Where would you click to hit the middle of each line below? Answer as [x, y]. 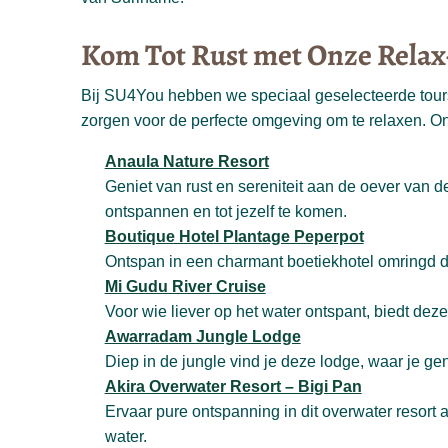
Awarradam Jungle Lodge [202, 337]
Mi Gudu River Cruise [185, 287]
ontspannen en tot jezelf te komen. [225, 212]
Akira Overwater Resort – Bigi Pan [233, 387]
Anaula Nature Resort [186, 162]
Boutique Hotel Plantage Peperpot [234, 237]
